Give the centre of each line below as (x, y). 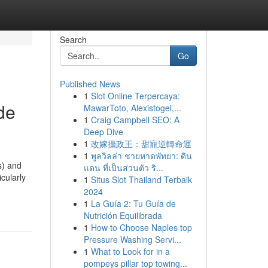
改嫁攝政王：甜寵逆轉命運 (141, 144)
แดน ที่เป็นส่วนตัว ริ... (123, 167)
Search (73, 39)
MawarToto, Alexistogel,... (132, 108)
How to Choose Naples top (141, 227)
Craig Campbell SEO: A (135, 120)
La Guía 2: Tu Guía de (133, 203)
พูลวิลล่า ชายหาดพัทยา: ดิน (141, 156)
